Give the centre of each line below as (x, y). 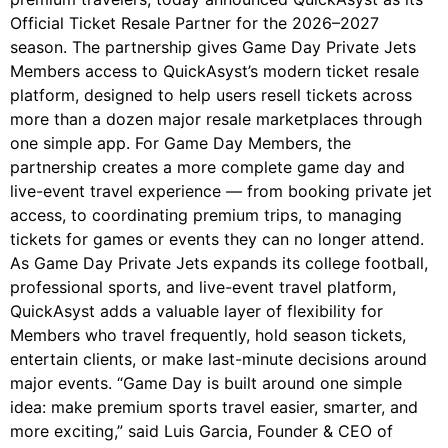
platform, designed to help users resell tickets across (211, 95)
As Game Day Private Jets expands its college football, (219, 263)
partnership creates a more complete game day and (207, 167)
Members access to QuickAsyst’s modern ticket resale (214, 71)
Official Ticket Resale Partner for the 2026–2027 (194, 23)
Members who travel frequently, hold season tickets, (208, 335)
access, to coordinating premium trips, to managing (206, 215)
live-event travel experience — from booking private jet (221, 191)
